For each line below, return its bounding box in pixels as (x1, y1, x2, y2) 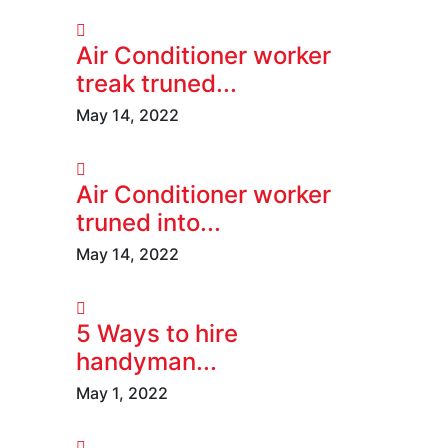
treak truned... (76, 68, 237, 98)
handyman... (76, 346, 217, 376)
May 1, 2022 (76, 382, 168, 403)
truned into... (76, 207, 221, 237)
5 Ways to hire (76, 318, 238, 348)
